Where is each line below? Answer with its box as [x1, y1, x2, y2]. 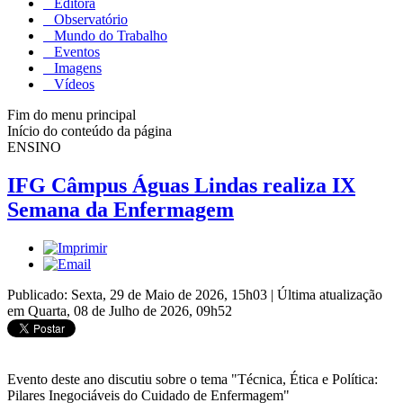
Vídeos [50, 76, 94, 92]
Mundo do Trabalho [50, 27, 167, 43]
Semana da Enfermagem [7, 197, 234, 221]
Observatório [50, 11, 128, 27]
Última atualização [277, 286, 382, 302]
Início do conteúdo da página [7, 122, 172, 139]
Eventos [50, 43, 100, 59]
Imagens [50, 59, 102, 76]
